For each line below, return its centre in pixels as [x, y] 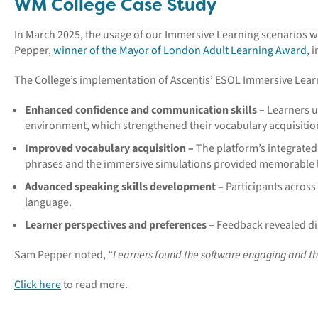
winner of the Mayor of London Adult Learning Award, [181, 50]
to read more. [94, 285]
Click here [38, 285]
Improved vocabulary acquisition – [110, 148]
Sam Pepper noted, [61, 255]
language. [48, 202]
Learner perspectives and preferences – [121, 225]
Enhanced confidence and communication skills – [145, 110]
